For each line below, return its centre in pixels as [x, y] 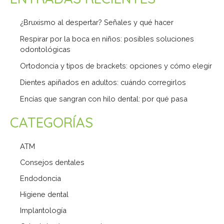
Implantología [43, 210]
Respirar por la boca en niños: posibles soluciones [107, 38]
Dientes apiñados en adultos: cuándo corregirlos [103, 82]
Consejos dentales [52, 162]
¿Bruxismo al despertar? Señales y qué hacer [97, 22]
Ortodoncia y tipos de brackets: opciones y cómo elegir [116, 65]
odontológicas [45, 49]
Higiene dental [44, 194]
